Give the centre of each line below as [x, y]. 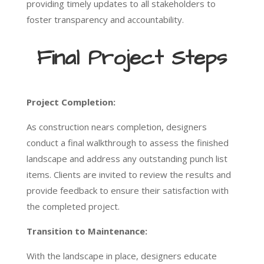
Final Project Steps [132, 58]
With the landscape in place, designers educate [121, 256]
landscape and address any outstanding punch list [127, 159]
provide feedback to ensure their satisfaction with [127, 191]
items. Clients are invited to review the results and [128, 175]
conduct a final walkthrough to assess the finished [127, 143]
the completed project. [73, 207]
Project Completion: [71, 102]
